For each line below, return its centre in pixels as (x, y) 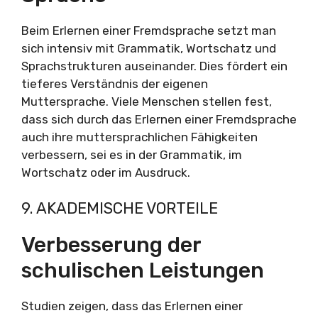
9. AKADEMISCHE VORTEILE (120, 209)
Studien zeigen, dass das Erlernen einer (132, 306)
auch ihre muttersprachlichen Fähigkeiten (139, 137)
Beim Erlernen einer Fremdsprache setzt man (149, 30)
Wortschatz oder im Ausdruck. (106, 172)
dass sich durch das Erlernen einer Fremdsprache (159, 119)
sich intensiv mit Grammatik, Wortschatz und (149, 48)
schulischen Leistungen (143, 271)
